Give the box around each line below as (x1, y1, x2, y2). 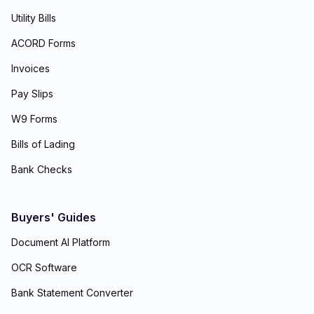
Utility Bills (11, 11, 56, 24)
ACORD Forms (11, 36, 76, 49)
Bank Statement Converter (11, 286, 133, 299)
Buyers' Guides (11, 210, 96, 224)
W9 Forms (11, 112, 57, 125)
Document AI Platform (11, 235, 110, 248)
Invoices (11, 62, 50, 74)
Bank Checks (11, 163, 72, 175)
